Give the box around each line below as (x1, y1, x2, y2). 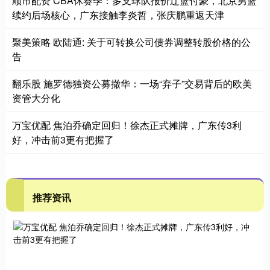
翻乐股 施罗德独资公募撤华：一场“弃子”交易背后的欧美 (12, 76, 252, 90)
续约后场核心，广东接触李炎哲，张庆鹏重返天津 (12, 7, 224, 22)
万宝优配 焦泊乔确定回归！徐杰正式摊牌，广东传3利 (12, 118, 242, 132)
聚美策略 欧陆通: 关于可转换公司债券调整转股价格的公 (12, 34, 251, 49)
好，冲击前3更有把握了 (12, 132, 114, 146)
